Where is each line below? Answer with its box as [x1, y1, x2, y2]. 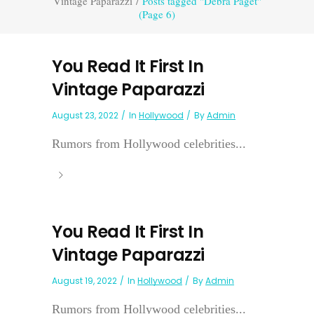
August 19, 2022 [52, 275, 117, 287]
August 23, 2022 [52, 109, 118, 121]
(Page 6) [139, 6, 175, 21]
